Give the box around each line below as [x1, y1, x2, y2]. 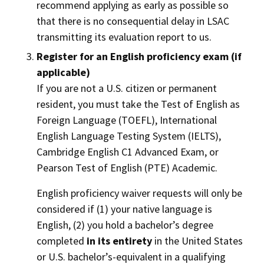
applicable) [37, 65, 90, 79]
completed [37, 234, 87, 247]
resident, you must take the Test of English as [37, 97, 240, 111]
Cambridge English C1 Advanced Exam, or [37, 145, 219, 159]
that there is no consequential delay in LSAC [37, 14, 229, 28]
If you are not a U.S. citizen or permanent [37, 81, 217, 95]
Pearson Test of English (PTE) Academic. [37, 161, 217, 174]
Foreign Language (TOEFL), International [37, 113, 217, 127]
